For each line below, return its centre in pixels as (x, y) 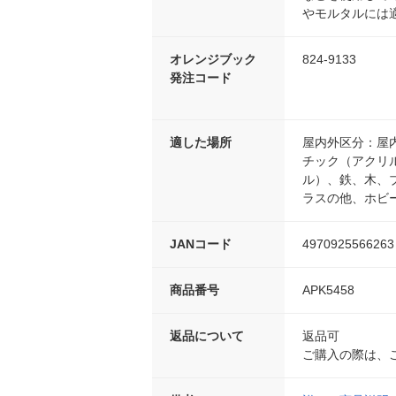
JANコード (201, 244)
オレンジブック (213, 60)
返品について (207, 336)
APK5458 (328, 290)
